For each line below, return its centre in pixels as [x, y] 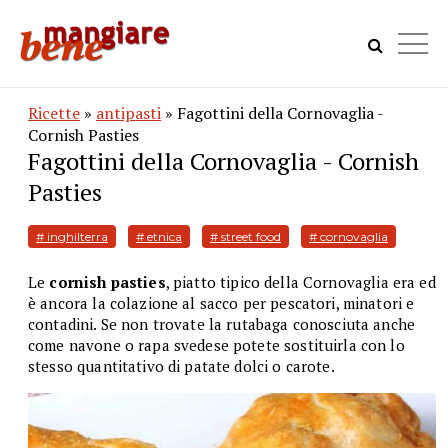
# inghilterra [72, 236]
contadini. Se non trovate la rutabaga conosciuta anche [222, 324]
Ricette [54, 113]
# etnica [159, 236]
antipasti [128, 113]
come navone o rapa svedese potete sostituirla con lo [216, 345]
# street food [245, 236]
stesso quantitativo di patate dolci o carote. [181, 366]
